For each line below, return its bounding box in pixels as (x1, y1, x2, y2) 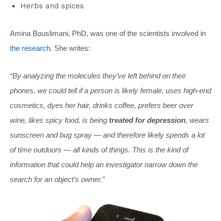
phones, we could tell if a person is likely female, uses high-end (10, 86, 211, 95)
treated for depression (109, 115, 185, 124)
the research (10, 43, 50, 52)
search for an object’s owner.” (10, 175, 105, 184)
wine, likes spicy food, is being (10, 115, 109, 124)
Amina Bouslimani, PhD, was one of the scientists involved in (10, 29, 206, 37)
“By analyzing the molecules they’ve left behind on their (10, 71, 186, 80)
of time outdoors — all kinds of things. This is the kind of (10, 145, 188, 154)
